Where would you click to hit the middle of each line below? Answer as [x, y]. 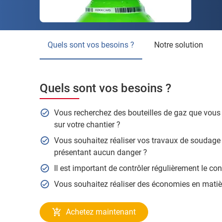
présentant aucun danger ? [100, 152]
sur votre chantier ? [87, 125]
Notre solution [181, 45]
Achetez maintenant [101, 212]
